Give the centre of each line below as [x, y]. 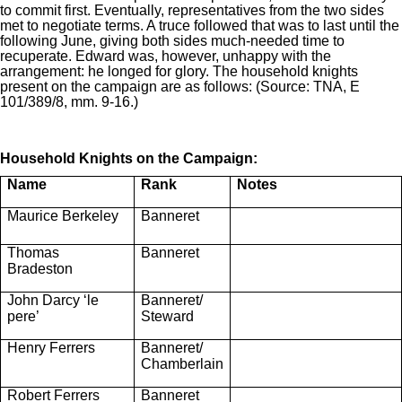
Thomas [33, 252]
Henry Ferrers [51, 347]
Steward [167, 316]
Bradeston [40, 268]
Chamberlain [182, 363]
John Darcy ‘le [53, 300]
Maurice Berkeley [65, 215]
